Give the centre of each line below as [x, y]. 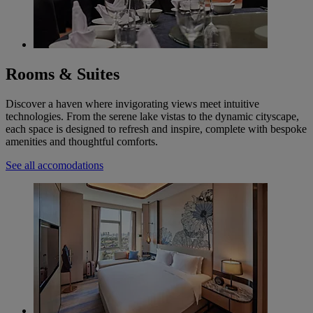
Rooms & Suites [63, 74]
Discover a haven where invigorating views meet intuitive [132, 104]
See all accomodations [54, 166]
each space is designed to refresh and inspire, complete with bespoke [156, 129]
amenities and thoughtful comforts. [82, 142]
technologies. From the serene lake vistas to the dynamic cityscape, [152, 117]
